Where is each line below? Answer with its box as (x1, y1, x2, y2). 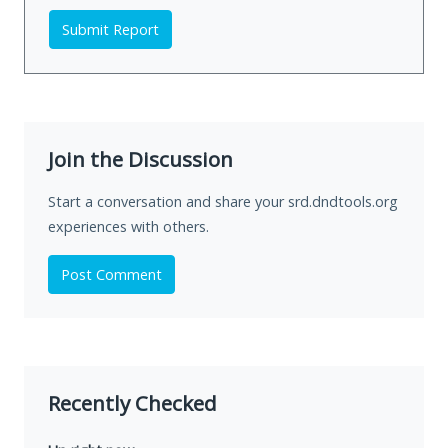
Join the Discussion (48, 145, 233, 174)
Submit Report (62, 20, 159, 40)
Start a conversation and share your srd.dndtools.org (48, 192, 398, 212)
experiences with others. (48, 217, 209, 237)
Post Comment (61, 265, 162, 285)
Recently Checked (48, 389, 217, 418)
